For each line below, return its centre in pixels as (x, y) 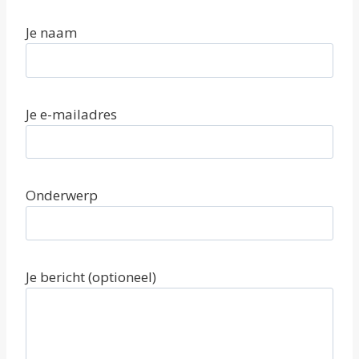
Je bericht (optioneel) (91, 276)
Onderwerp (62, 196)
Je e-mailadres (71, 114)
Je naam (51, 32)
